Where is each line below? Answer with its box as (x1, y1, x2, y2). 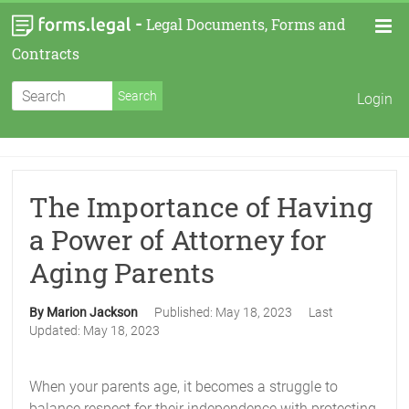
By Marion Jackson (29, 305, 142, 320)
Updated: (29, 323, 84, 338)
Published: (154, 305, 216, 320)
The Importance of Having (29, 189, 373, 225)
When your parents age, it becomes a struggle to (29, 378, 339, 395)
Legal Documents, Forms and (146, 15, 347, 35)
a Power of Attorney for (29, 222, 328, 257)
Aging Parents (29, 255, 215, 290)
